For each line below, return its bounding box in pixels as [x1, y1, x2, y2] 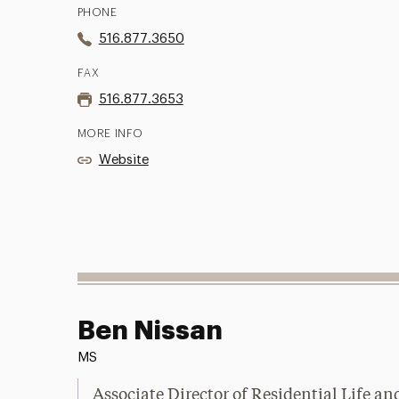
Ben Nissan [77, 316, 223, 344]
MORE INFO [77, 127, 144, 139]
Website [98, 152, 149, 167]
